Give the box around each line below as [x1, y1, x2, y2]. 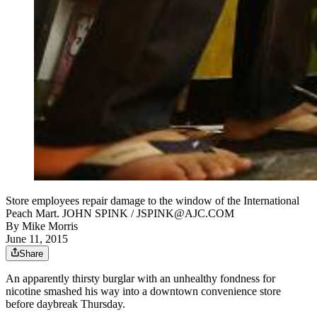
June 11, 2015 [6, 233, 68, 246]
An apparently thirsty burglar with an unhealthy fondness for [6, 272, 275, 285]
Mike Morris [22, 220, 78, 233]
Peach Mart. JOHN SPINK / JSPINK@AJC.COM [6, 207, 234, 220]
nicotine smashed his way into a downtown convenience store [6, 285, 281, 298]
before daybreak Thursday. [6, 298, 125, 311]
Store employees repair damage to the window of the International [6, 195, 299, 207]
